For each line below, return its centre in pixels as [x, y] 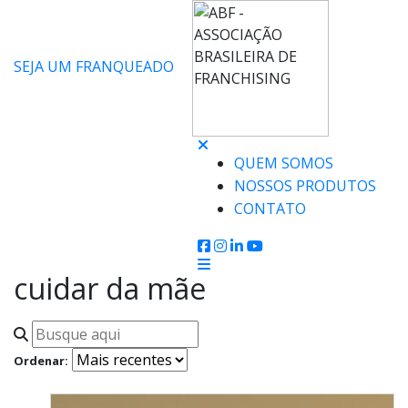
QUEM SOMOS [284, 163]
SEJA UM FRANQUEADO [94, 67]
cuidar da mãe [110, 288]
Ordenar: [41, 361]
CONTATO [270, 209]
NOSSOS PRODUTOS [305, 186]
